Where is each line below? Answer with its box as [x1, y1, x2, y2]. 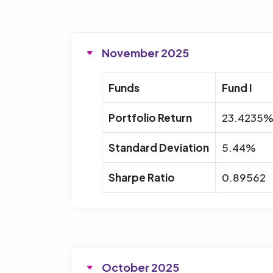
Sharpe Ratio [108, 170, 175, 184]
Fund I [222, 80, 252, 94]
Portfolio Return [108, 110, 192, 124]
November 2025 [102, 45, 189, 60]
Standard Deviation [108, 140, 209, 154]
